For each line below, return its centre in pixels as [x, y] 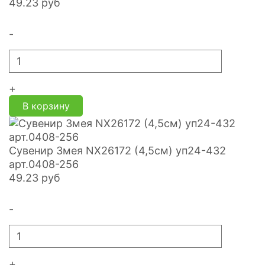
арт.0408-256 [44, 164]
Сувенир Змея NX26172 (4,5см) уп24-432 [117, 151]
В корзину [46, 106]
